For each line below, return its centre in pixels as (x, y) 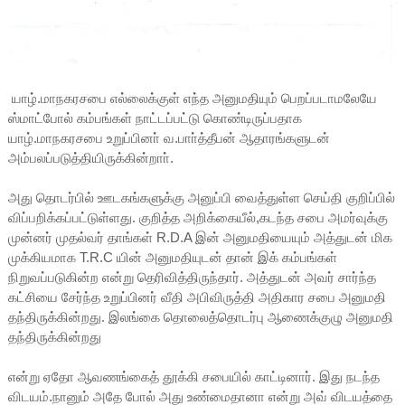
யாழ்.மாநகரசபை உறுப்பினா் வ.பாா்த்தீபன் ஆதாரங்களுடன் (169, 138)
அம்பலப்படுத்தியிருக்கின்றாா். (90, 158)
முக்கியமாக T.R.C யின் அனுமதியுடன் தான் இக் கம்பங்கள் (172, 258)
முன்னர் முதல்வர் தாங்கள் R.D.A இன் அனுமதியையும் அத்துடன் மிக (200, 238)
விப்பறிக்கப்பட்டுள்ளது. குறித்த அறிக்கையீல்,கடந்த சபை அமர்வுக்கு (198, 218)
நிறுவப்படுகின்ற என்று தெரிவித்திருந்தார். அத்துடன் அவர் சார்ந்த (192, 278)
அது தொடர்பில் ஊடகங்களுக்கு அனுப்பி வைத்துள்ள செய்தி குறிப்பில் (201, 198)
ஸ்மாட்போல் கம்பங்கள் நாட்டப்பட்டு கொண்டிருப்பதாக (155, 118)
